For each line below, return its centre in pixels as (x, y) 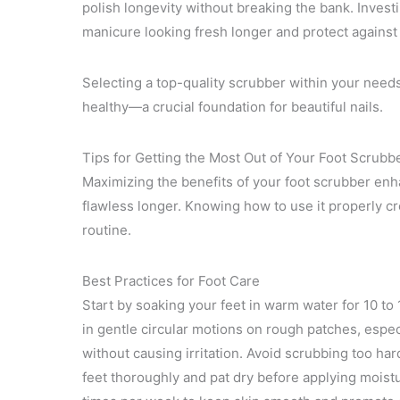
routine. (107, 230)
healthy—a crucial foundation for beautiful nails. (233, 107)
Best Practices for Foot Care (171, 281)
